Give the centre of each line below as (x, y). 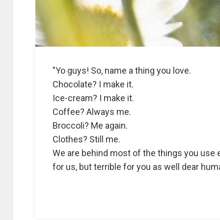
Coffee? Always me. (92, 112)
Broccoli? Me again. (90, 125)
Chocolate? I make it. (93, 84)
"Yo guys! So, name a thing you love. (122, 70)
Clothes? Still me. (87, 139)
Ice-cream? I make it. (94, 98)
